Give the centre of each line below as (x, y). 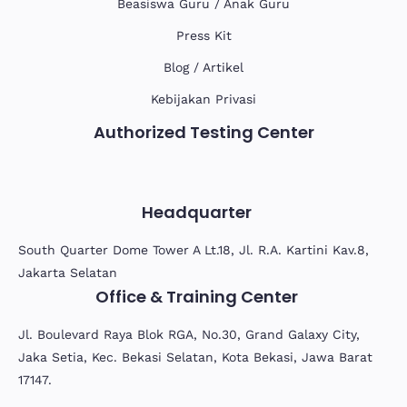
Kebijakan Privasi (203, 99)
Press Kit (203, 35)
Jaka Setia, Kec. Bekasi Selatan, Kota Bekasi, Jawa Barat (195, 357)
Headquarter (196, 212)
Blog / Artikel (203, 67)
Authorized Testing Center (203, 132)
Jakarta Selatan (68, 272)
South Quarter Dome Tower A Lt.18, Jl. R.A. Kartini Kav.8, (194, 249)
